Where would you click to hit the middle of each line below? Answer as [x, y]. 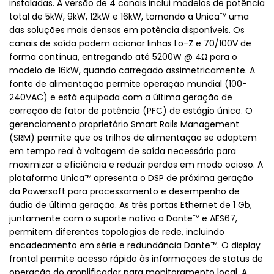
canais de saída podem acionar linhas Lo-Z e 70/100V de [130, 43]
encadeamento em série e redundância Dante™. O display [135, 245]
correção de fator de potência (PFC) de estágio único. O [131, 110]
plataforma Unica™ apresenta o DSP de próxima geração [131, 178]
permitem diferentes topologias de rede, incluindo [117, 231]
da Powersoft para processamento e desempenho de [124, 191]
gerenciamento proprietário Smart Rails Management [124, 124]
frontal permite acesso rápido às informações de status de [136, 258]
